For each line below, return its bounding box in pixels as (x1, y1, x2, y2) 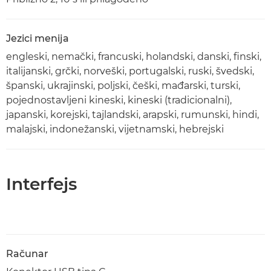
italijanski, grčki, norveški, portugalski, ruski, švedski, (6, 65, 254, 77)
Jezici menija (6, 33, 69, 44)
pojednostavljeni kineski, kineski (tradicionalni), (6, 94, 232, 106)
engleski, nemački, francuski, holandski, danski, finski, (6, 51, 261, 62)
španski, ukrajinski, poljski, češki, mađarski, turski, (6, 80, 240, 91)
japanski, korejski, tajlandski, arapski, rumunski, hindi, (6, 109, 259, 120)
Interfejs (6, 174, 77, 194)
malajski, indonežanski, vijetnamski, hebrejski (6, 123, 224, 135)
